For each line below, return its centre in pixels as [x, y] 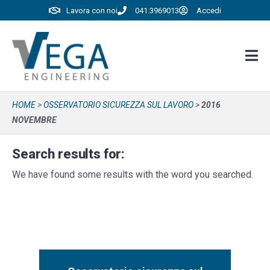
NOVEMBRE [34, 120]
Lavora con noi [92, 11]
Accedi [209, 11]
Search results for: [69, 154]
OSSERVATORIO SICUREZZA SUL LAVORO [118, 105]
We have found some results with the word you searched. [133, 174]
